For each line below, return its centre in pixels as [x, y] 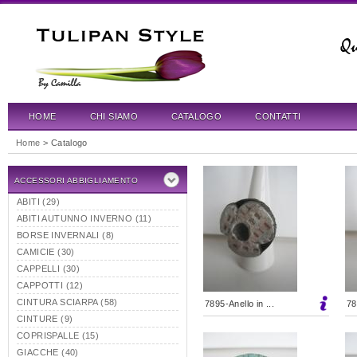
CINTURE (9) [45, 319]
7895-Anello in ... [240, 304]
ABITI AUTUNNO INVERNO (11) [84, 218]
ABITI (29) [38, 202]
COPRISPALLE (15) [58, 335]
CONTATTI [278, 116]
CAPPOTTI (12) [50, 285]
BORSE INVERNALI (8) [66, 235]
